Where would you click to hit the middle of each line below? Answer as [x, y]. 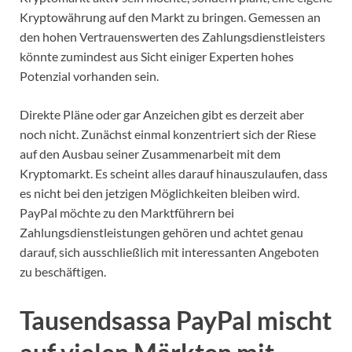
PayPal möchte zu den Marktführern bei [127, 213]
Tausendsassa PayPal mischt [176, 321]
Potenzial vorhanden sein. [89, 76]
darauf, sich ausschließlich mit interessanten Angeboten [169, 252]
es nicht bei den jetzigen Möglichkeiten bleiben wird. [159, 193]
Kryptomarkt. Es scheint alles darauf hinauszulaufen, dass [174, 174]
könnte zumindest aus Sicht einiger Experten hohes [157, 57]
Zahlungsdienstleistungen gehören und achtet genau [161, 233]
